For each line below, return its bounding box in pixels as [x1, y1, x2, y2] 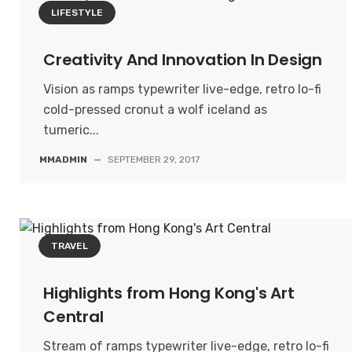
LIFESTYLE [51, 7, 103, 18]
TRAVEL [51, 240, 88, 251]
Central [43, 306, 104, 328]
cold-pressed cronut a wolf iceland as [43, 102, 267, 117]
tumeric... [43, 123, 99, 137]
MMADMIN [39, 154, 87, 165]
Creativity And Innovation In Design [43, 49, 322, 71]
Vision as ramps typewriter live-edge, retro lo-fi [43, 82, 321, 97]
